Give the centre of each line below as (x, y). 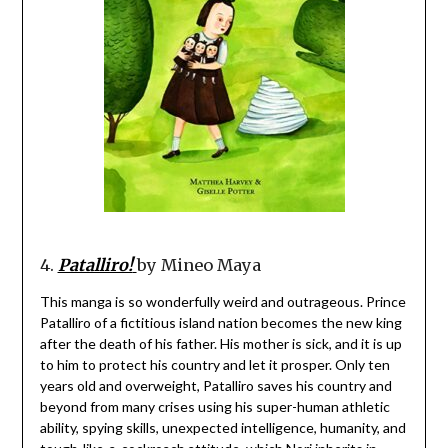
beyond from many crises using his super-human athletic (214, 406)
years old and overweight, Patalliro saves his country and (215, 385)
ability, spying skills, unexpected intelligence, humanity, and (222, 427)
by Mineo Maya (198, 264)
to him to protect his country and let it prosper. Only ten (214, 364)
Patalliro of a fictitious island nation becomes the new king (220, 322)
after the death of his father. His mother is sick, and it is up (220, 343)
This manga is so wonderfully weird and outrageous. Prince (222, 301)
